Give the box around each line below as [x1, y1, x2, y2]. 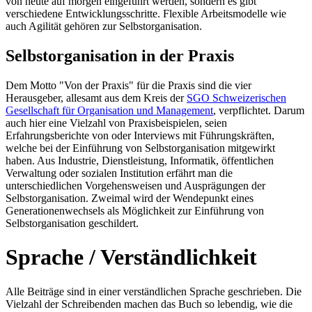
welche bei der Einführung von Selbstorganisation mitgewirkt [6, 141, 275, 154]
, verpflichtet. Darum [213, 104, 304, 116]
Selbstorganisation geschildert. [6, 217, 139, 229]
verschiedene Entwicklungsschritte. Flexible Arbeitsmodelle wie [6, 8, 286, 20]
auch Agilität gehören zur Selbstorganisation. [6, 20, 202, 33]
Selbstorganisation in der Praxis [6, 47, 234, 65]
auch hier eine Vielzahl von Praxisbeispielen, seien [6, 116, 227, 129]
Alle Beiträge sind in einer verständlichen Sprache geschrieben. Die [6, 285, 302, 297]
